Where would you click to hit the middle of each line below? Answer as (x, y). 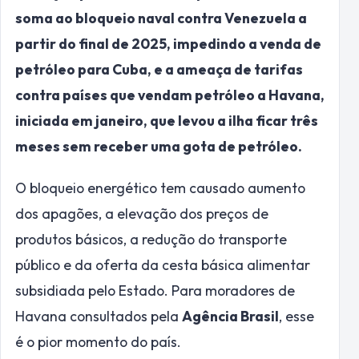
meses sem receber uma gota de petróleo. (160, 147)
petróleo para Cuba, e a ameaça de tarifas (159, 70)
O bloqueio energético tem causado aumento (160, 188)
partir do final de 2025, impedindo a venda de (168, 44)
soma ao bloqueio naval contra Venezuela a (161, 18)
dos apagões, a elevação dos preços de (142, 214)
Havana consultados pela (99, 317)
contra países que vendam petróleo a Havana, (170, 95)
